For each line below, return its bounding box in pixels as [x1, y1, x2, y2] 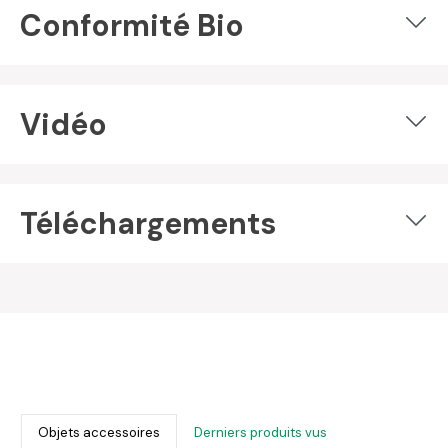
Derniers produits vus [194, 424, 327, 441]
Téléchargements [20, 204, 276, 243]
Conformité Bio [20, 6, 244, 45]
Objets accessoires [38, 424, 160, 441]
